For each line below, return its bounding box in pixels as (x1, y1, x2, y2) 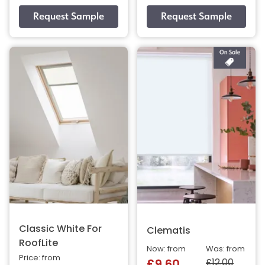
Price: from (19, 254, 60, 263)
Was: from (206, 245, 245, 254)
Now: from (147, 245, 186, 254)
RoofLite (19, 239, 58, 249)
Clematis (147, 227, 190, 237)
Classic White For (19, 225, 102, 235)
